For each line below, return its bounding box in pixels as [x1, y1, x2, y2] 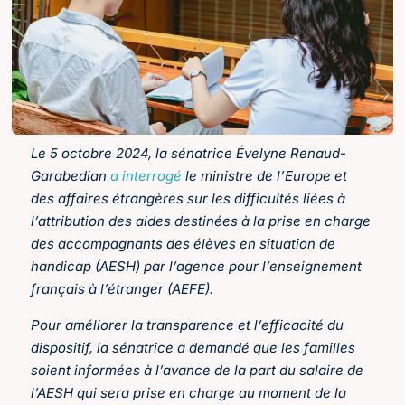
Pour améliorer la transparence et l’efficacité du [31, 316, 344, 334]
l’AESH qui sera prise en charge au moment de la [31, 383, 347, 401]
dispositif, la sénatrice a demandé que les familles [31, 338, 356, 356]
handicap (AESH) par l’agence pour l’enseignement [31, 258, 363, 276]
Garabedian [31, 167, 111, 185]
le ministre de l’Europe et [182, 167, 348, 185]
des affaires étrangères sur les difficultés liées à [31, 190, 346, 208]
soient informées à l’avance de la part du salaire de [31, 361, 364, 379]
